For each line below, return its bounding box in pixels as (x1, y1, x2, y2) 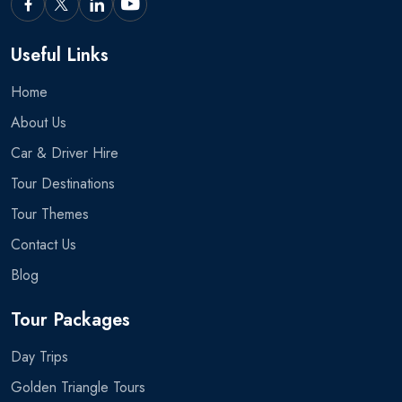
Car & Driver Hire (11, 143, 118, 164)
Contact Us (11, 234, 76, 256)
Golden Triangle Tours (11, 377, 145, 398)
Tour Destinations (11, 173, 115, 195)
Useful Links (11, 42, 109, 69)
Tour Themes (11, 204, 89, 225)
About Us (11, 112, 66, 134)
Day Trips (11, 346, 68, 368)
